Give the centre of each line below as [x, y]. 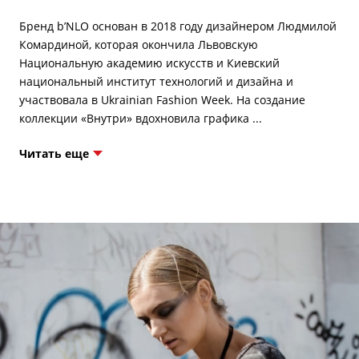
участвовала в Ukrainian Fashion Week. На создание [162, 100]
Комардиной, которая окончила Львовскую [138, 45]
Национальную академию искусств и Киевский [149, 63]
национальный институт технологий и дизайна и [156, 82]
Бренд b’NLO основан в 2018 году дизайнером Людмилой [177, 26]
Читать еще [54, 154]
